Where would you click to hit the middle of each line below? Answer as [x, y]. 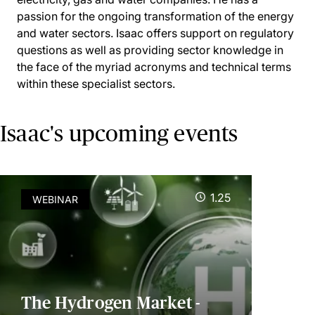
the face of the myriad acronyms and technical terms [154, 67]
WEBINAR [55, 200]
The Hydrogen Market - [111, 303]
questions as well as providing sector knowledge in [150, 50]
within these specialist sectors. [96, 84]
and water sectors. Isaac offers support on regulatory [155, 33]
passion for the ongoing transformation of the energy [155, 17]
